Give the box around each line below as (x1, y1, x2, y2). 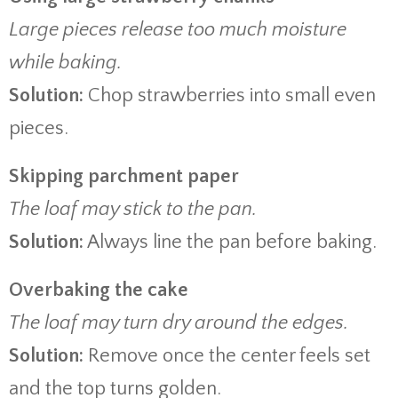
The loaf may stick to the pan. (9, 198, 257, 220)
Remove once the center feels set (84, 345, 370, 367)
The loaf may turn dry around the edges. (9, 312, 348, 334)
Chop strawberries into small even (84, 84, 376, 107)
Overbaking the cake (9, 279, 188, 301)
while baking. (9, 52, 122, 74)
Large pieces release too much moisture (9, 19, 346, 41)
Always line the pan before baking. (84, 231, 377, 253)
